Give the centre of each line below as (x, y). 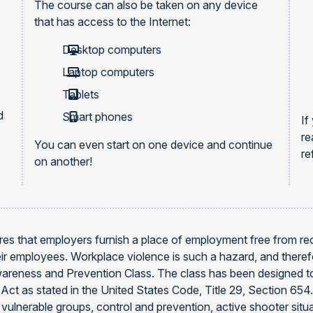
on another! (63, 161)
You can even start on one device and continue (153, 145)
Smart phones (97, 117)
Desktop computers (111, 50)
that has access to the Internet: (112, 22)
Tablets (80, 94)
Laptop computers (108, 72)
